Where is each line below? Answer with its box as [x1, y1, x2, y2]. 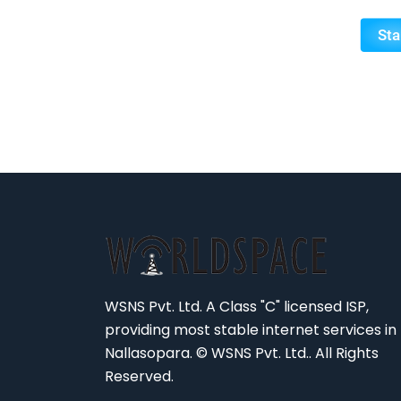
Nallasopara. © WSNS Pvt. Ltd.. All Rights [105, 343, 379, 363]
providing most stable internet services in [105, 320, 397, 340]
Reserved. [105, 366, 174, 387]
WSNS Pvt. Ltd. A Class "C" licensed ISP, [105, 296, 369, 317]
